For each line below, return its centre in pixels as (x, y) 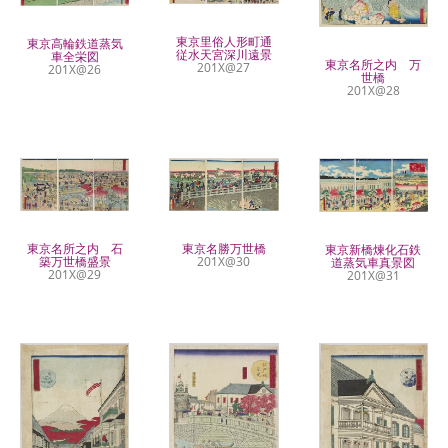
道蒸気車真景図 (373, 262)
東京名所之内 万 (373, 64)
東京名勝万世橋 (223, 249)
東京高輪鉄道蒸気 (74, 44)
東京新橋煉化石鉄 (373, 249)
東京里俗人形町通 (223, 41)
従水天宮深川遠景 (223, 54)
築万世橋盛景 (74, 261)
